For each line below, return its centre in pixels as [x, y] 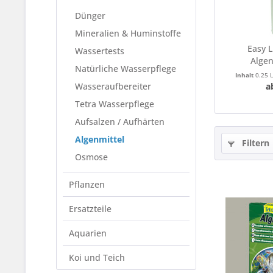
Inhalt [245, 75]
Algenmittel [100, 139]
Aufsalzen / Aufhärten [120, 122]
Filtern [254, 143]
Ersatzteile [90, 209]
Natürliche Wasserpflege [126, 69]
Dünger [90, 16]
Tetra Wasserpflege [115, 104]
